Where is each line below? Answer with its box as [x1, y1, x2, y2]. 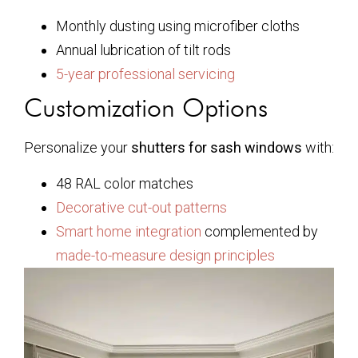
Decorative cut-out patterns [56, 198, 227, 216]
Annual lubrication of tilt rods [56, 42, 231, 59]
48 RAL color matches [56, 174, 193, 192]
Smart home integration [56, 222, 201, 240]
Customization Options [24, 92, 268, 124]
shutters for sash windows [131, 139, 302, 157]
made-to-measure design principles [56, 246, 275, 264]
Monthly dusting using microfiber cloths [56, 18, 300, 35]
